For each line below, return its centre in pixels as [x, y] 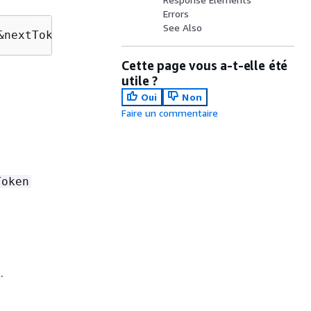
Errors [176, 14]
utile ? [140, 81]
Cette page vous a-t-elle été [205, 65]
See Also [183, 27]
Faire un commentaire [170, 113]
